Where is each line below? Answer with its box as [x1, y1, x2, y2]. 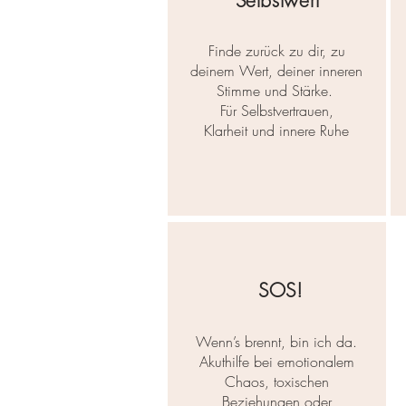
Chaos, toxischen [224, 372, 329, 392]
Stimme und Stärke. [216, 81, 337, 101]
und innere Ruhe [247, 121, 349, 141]
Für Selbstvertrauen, [219, 101, 333, 121]
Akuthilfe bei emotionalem [198, 352, 354, 372]
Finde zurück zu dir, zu [208, 41, 345, 62]
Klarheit [204, 121, 247, 141]
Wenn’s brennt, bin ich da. [196, 332, 357, 353]
